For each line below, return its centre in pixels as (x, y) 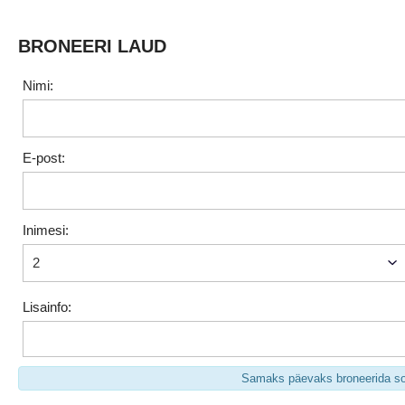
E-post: (44, 158)
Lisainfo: (47, 307)
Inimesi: (46, 231)
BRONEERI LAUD (92, 46)
